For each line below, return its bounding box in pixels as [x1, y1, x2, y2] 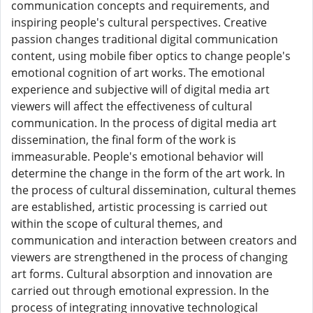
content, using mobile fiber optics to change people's [11, 48, 291, 64]
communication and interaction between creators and [11, 233, 297, 248]
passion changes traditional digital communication [11, 31, 278, 47]
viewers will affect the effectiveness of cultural [11, 99, 252, 114]
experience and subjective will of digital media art [11, 82, 270, 97]
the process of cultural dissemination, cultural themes [11, 182, 296, 198]
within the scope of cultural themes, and [11, 216, 223, 231]
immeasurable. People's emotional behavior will [11, 149, 263, 164]
